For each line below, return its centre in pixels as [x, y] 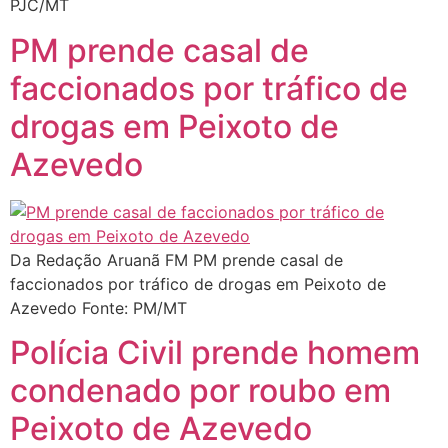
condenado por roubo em [200, 391]
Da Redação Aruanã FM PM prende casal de [176, 259]
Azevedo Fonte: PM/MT [98, 307]
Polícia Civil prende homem [215, 353]
